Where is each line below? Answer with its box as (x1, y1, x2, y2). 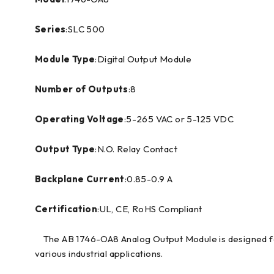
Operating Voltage (35, 113, 124, 125)
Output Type (35, 143, 95, 155)
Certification (35, 202, 98, 215)
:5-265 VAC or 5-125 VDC (124, 113, 234, 125)
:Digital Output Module (95, 53, 192, 65)
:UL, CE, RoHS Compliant (97, 202, 202, 215)
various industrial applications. (35, 247, 163, 259)
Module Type (35, 53, 95, 65)
